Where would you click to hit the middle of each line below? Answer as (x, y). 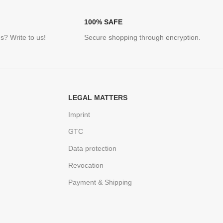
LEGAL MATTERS (98, 98)
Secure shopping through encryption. (143, 38)
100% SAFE (104, 22)
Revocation (86, 166)
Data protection (93, 149)
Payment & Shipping (100, 182)
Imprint (79, 115)
